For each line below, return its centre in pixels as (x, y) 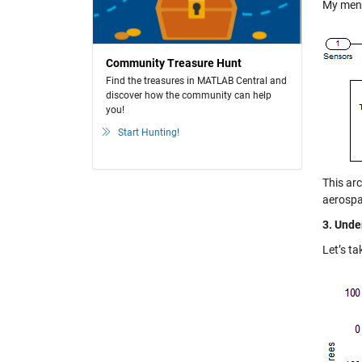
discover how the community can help (189, 95)
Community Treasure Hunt (174, 63)
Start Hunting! (149, 133)
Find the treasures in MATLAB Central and (196, 81)
